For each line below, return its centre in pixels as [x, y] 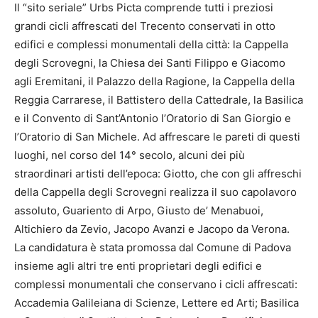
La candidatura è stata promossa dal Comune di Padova [153, 247]
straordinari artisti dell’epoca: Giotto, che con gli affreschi [158, 173]
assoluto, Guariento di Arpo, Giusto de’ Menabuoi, [139, 210]
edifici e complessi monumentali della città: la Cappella [151, 44]
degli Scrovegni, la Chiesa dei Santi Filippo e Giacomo [150, 62]
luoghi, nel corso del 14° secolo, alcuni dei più [130, 155]
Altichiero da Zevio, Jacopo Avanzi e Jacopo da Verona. [152, 229]
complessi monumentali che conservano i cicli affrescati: [156, 284]
